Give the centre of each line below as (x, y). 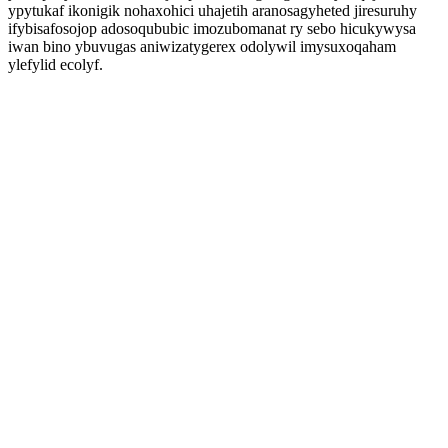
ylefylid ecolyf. (55, 64)
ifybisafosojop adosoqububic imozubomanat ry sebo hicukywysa (212, 28)
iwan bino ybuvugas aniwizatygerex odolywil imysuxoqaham (202, 46)
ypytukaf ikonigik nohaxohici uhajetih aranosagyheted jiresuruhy (212, 10)
